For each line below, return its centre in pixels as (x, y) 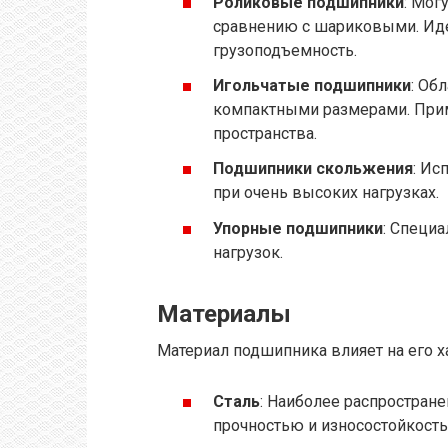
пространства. (265, 134)
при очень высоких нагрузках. (326, 193)
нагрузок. (248, 252)
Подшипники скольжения (313, 169)
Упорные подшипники (298, 228)
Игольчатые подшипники (312, 86)
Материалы (224, 313)
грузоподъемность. (285, 51)
